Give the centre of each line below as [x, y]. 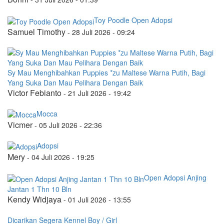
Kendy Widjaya [34, 199]
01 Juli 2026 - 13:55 [99, 199]
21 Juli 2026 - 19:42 [99, 93]
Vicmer [20, 124]
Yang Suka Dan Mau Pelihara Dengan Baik [75, 82]
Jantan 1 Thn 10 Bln [39, 189]
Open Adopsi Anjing [175, 178]
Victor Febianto [34, 92]
